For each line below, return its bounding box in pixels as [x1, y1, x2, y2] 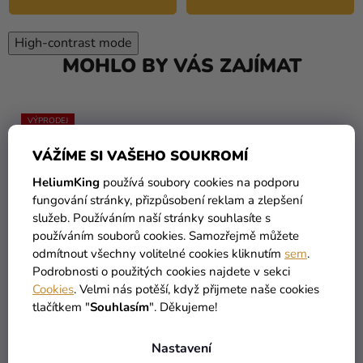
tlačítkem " [32, 298, 90, 315]
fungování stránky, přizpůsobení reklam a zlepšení [32, 191, 302, 208]
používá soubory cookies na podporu [100, 173, 299, 190]
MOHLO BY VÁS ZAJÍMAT [62, 52, 301, 79]
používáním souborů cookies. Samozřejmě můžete [32, 227, 299, 244]
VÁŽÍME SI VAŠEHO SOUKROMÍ [32, 147, 248, 166]
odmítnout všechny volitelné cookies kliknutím [32, 245, 284, 262]
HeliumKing [32, 173, 100, 190]
